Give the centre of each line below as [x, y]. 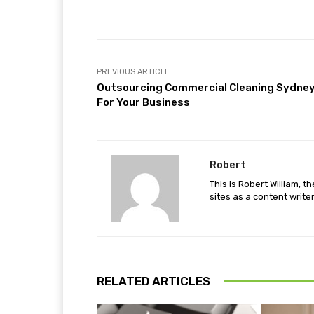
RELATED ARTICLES [153, 281]
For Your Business [143, 102]
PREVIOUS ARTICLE [133, 71]
